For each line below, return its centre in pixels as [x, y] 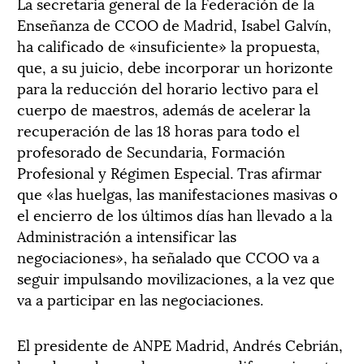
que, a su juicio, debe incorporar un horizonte [175, 66]
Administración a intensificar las [127, 235]
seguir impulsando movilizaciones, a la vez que [176, 277]
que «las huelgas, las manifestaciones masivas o [178, 193]
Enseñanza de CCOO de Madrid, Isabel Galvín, [174, 24]
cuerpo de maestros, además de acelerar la [164, 108]
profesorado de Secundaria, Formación [151, 151]
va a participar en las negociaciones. [140, 299]
